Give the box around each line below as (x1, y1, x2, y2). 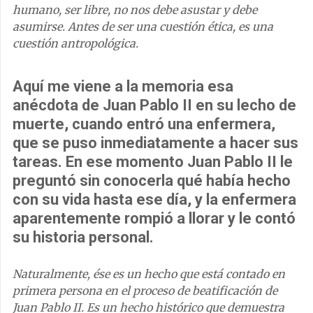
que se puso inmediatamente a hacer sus (13, 133, 298, 152)
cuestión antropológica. (13, 36, 138, 50)
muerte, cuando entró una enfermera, (13, 115, 275, 133)
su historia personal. (13, 228, 154, 246)
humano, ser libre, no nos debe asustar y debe (13, 2, 257, 17)
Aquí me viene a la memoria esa (13, 77, 233, 95)
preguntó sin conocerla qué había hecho (13, 171, 291, 189)
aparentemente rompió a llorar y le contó (13, 209, 296, 227)
